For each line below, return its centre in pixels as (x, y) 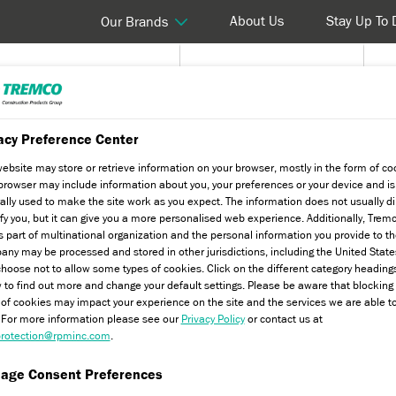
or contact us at (283, 319)
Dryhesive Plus (112, 146)
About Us (257, 21)
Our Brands (134, 22)
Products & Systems (80, 81)
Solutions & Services (262, 81)
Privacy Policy (213, 319)
